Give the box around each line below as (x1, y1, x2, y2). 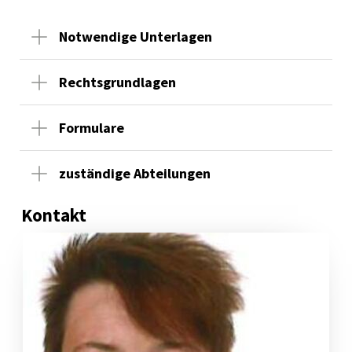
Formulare (59, 119, 124, 137)
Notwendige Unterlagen (59, 27, 212, 46)
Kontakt (21, 203, 86, 226)
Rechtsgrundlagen (59, 73, 176, 91)
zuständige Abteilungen (59, 164, 211, 182)
